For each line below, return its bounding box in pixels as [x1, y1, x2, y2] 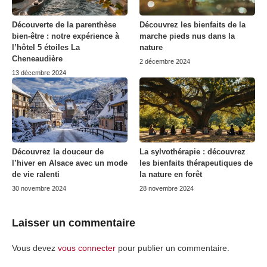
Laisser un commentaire [12, 217, 135, 229]
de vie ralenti [12, 170, 60, 179]
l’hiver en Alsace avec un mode [12, 159, 128, 168]
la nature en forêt [139, 170, 202, 179]
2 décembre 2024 [139, 58, 190, 66]
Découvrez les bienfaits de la [139, 20, 246, 30]
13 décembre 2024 [12, 69, 66, 77]
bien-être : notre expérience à [12, 32, 119, 41]
